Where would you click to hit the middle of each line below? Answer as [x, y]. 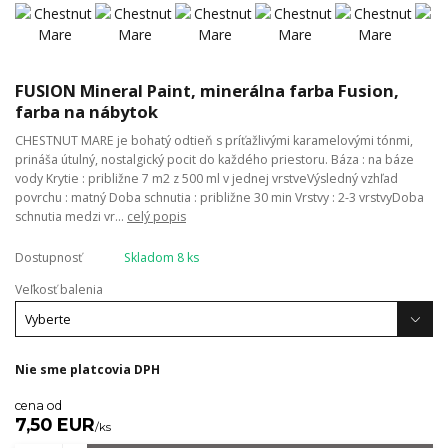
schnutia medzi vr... [71, 216]
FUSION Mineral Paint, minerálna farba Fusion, [207, 90]
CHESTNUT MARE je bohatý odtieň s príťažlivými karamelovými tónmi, [214, 140]
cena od [38, 406]
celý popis [156, 216]
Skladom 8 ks [161, 257]
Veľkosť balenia [59, 289]
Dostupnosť [48, 257]
